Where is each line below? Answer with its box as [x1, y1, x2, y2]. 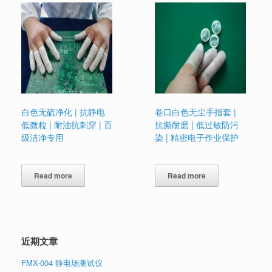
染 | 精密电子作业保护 [155, 131, 239, 144]
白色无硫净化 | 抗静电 [21, 106, 105, 118]
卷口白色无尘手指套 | [155, 106, 237, 118]
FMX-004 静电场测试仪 [21, 257, 103, 269]
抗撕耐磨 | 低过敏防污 [155, 118, 239, 131]
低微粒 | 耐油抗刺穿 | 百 [21, 118, 112, 131]
